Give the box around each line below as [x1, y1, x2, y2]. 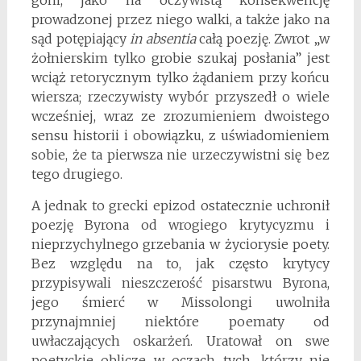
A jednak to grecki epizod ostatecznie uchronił [31, 197, 330, 214]
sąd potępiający [31, 30, 131, 47]
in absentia [130, 30, 200, 47]
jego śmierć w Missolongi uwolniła [31, 293, 330, 310]
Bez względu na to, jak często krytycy [31, 255, 330, 272]
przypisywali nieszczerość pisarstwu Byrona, [31, 274, 330, 291]
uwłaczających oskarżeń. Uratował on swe [31, 332, 330, 349]
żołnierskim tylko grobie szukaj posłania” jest [31, 49, 330, 66]
